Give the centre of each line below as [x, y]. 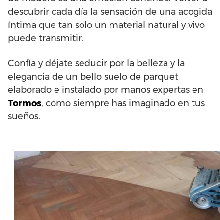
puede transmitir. [46, 38]
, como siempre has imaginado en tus [123, 103]
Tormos [25, 103]
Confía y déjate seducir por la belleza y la [96, 63]
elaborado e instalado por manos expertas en [106, 90]
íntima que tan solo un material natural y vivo [106, 25]
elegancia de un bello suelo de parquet [93, 77]
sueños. [24, 116]
